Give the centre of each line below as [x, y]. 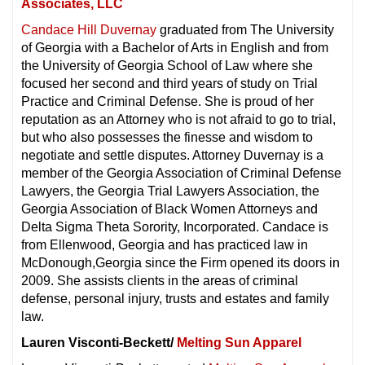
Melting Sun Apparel [239, 343]
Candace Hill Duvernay [89, 30]
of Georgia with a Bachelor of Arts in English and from [175, 48]
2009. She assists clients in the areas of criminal [160, 281]
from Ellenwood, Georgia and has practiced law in [165, 245]
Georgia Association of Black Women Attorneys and [169, 209]
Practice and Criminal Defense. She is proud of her [167, 102]
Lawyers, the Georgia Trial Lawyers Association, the [170, 191]
